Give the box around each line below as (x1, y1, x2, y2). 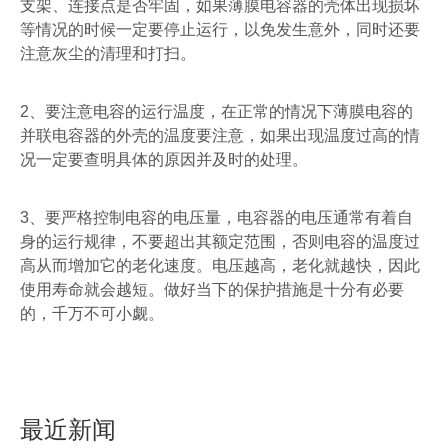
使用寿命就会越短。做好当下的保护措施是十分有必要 (20, 281, 404, 298)
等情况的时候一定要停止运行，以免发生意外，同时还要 (20, 21, 420, 38)
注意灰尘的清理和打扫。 (20, 45, 196, 62)
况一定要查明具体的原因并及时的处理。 (20, 151, 308, 168)
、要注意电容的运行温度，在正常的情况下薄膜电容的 (29, 103, 413, 120)
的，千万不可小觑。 (20, 305, 164, 322)
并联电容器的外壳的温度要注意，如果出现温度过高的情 (20, 127, 420, 144)
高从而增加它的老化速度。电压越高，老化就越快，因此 (20, 257, 420, 274)
